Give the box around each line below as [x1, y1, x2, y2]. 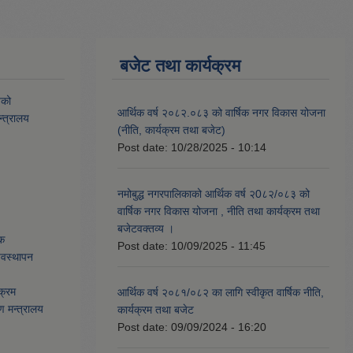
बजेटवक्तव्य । [117, 222, 174, 236]
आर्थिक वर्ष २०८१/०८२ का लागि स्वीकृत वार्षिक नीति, [117, 286, 324, 299]
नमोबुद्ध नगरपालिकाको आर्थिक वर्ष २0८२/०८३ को [117, 188, 310, 201]
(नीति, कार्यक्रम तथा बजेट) [117, 124, 225, 137]
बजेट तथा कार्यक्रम [120, 56, 240, 76]
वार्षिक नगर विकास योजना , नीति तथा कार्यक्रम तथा [117, 205, 320, 218]
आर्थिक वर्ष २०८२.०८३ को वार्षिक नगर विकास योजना [117, 106, 325, 120]
